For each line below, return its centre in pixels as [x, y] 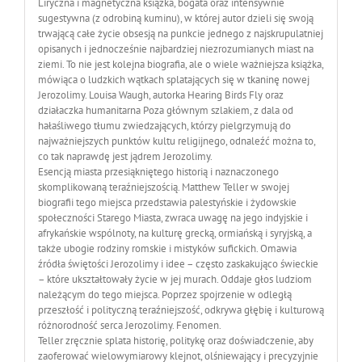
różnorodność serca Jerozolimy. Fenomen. [129, 325]
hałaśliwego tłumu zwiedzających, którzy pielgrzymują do [164, 125]
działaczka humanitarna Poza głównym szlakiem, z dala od [165, 110]
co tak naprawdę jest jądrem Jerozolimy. [125, 156]
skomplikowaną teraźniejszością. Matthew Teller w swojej [163, 187]
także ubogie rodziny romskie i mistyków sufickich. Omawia [167, 248]
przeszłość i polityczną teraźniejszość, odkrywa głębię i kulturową [181, 309]
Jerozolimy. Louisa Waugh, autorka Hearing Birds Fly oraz [160, 95]
